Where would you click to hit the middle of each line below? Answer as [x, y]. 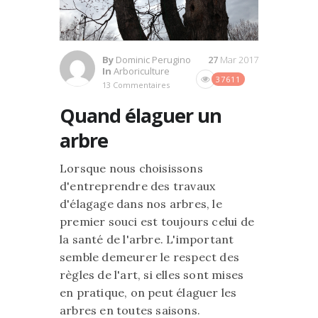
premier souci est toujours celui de [157, 221]
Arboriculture [142, 71]
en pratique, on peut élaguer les [148, 292]
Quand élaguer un [141, 115]
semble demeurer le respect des [149, 257]
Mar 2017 [239, 59]
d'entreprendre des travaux [138, 186]
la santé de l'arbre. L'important [147, 239]
